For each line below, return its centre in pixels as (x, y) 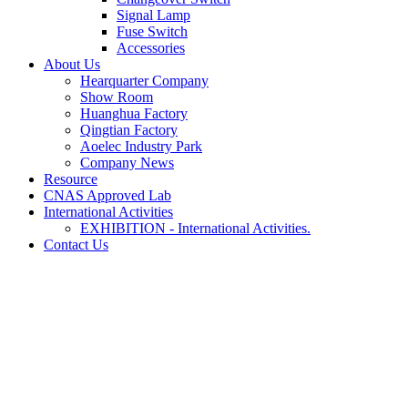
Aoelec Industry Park (141, 146)
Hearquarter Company (144, 81)
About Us (72, 64)
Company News (127, 163)
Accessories (151, 48)
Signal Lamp (153, 15)
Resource (71, 179)
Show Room (117, 97)
